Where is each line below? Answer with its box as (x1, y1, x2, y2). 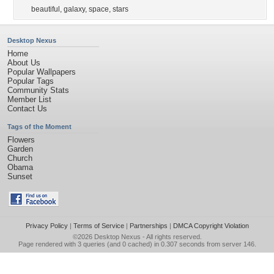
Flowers (7, 135, 35, 144)
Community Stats (7, 86, 69, 95)
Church (7, 154, 32, 163)
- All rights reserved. (140, 233, 202, 240)
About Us (7, 58, 40, 67)
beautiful (31, 5, 60, 13)
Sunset (7, 172, 32, 181)
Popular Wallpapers (7, 67, 76, 76)
